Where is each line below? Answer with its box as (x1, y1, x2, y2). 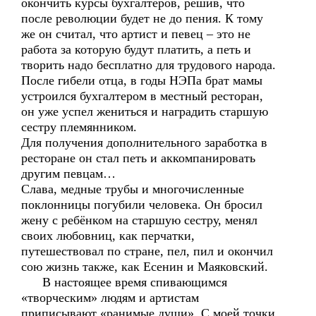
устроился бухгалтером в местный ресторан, (21, 89, 263, 103)
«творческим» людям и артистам (21, 291, 199, 305)
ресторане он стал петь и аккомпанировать (21, 151, 255, 165)
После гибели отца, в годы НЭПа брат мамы (21, 73, 262, 87)
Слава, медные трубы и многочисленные (21, 182, 244, 196)
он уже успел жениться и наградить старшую (21, 104, 268, 119)
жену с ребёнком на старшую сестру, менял (21, 213, 257, 227)
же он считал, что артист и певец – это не (21, 27, 250, 41)
